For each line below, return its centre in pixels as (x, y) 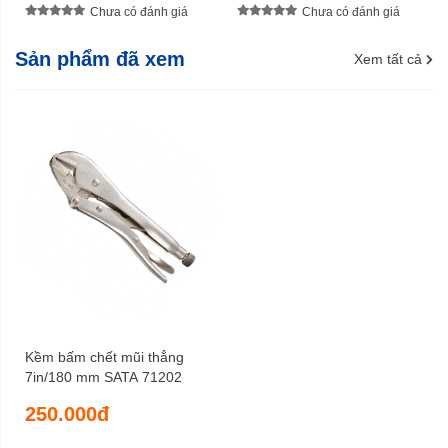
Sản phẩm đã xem (100, 59)
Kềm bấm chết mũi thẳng (104, 356)
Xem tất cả (388, 59)
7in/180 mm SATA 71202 (103, 376)
